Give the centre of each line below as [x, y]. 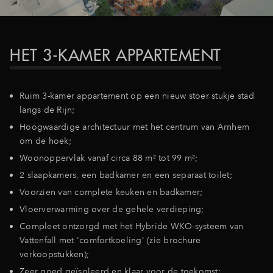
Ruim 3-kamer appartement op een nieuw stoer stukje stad [137, 95]
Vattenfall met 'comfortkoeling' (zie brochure [110, 240]
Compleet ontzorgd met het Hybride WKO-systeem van [132, 226]
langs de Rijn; [47, 109]
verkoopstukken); [54, 254]
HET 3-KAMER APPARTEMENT [115, 55]
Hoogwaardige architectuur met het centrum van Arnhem [134, 126]
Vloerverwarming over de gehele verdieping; [112, 209]
